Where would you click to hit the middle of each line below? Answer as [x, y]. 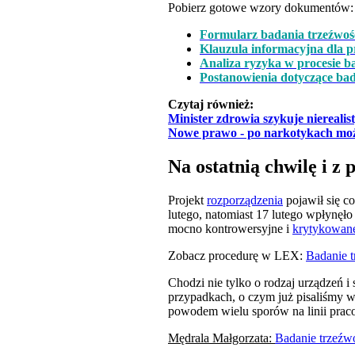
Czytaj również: [212, 105]
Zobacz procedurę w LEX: [237, 256]
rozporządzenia [245, 200]
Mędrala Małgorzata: [221, 338]
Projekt [187, 200]
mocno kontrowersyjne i [230, 229]
